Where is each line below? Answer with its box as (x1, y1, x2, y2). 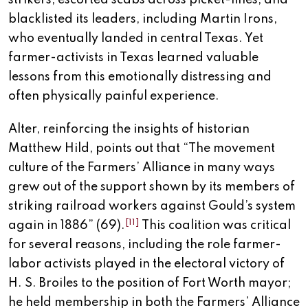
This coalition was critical (140, 219, 291, 232)
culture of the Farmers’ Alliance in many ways (8, 162, 275, 175)
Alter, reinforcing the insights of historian (8, 123, 250, 136)
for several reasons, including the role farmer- (8, 239, 281, 252)
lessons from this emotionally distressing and (8, 71, 272, 84)
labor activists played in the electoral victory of (8, 258, 285, 271)
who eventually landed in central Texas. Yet (8, 32, 263, 45)
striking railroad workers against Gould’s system (8, 200, 296, 213)
